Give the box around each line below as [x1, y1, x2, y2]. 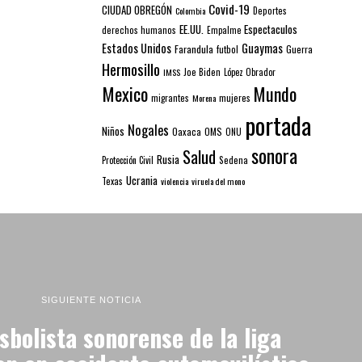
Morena [192, 90, 216, 104]
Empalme [207, 23, 241, 36]
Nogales [128, 119, 169, 140]
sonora [251, 141, 297, 170]
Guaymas [242, 39, 283, 57]
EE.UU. [179, 20, 204, 37]
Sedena [219, 152, 248, 166]
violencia [161, 174, 188, 187]
